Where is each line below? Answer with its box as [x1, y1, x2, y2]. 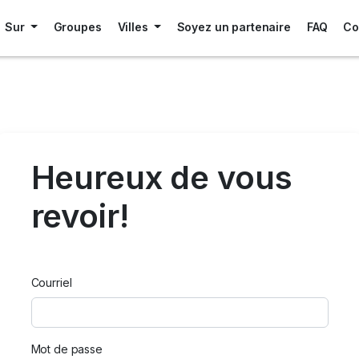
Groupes [53, 19, 102, 34]
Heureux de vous [30, 158, 292, 197]
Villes [117, 19, 151, 34]
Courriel [30, 276, 72, 289]
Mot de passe [30, 342, 103, 356]
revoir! [30, 196, 129, 236]
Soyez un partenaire [176, 19, 291, 34]
